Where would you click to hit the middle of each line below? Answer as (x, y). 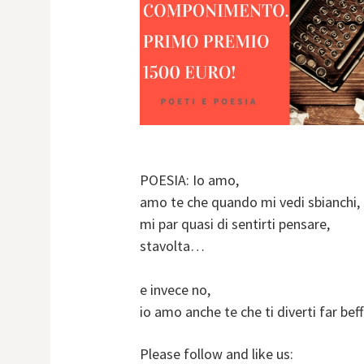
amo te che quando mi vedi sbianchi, (250, 202)
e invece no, (175, 290)
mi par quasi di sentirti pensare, (235, 224)
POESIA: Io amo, (189, 180)
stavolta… (172, 246)
